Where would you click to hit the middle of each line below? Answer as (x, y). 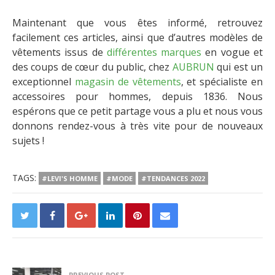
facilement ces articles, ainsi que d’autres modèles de (137, 37)
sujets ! (28, 140)
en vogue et (232, 52)
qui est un (238, 67)
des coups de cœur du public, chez (92, 67)
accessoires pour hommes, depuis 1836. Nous (137, 96)
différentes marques (154, 52)
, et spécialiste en (222, 81)
